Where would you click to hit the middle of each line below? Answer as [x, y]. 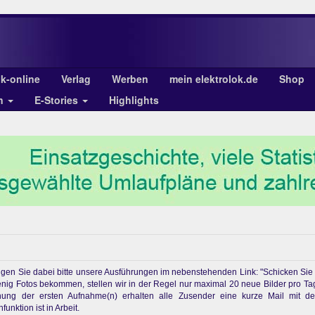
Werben [130, 79]
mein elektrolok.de [214, 79]
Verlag [76, 79]
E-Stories [58, 100]
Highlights [134, 100]
